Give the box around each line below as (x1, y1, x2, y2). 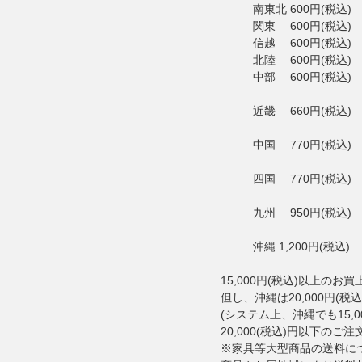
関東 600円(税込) (253, 19, 351, 32)
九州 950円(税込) (253, 206, 351, 219)
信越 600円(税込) (253, 36, 351, 49)
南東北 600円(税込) (253, 2, 351, 15)
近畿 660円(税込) (253, 104, 351, 117)
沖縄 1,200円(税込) (253, 240, 350, 253)
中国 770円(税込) (253, 138, 351, 151)
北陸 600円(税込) (253, 53, 351, 66)
